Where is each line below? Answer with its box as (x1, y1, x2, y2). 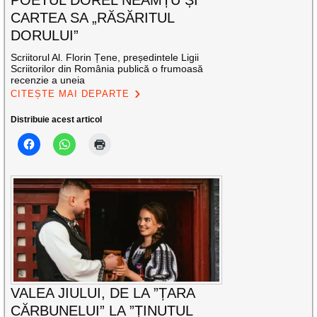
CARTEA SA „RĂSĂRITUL (11, 10, 175, 26)
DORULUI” (11, 28, 79, 44)
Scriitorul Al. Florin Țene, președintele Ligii (11, 52, 200, 64)
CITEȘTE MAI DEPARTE (11, 88, 130, 100)
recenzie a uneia (11, 74, 86, 86)
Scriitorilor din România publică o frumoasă (11, 63, 204, 75)
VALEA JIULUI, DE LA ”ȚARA (11, 284, 195, 301)
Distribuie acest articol (11, 115, 103, 125)
